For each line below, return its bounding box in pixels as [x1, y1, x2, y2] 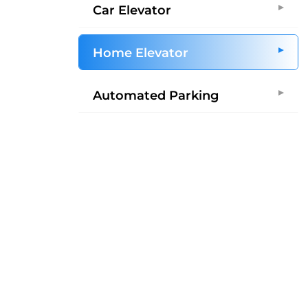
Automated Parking [93, 87, 219, 103]
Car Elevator [93, 1, 171, 18]
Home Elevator [93, 44, 188, 60]
